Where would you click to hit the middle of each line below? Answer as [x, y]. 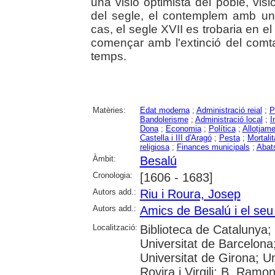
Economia [183, 128]
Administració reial [229, 110]
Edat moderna [165, 110]
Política [222, 128]
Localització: [115, 227]
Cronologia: [112, 175]
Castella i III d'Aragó [176, 137]
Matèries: [109, 110]
